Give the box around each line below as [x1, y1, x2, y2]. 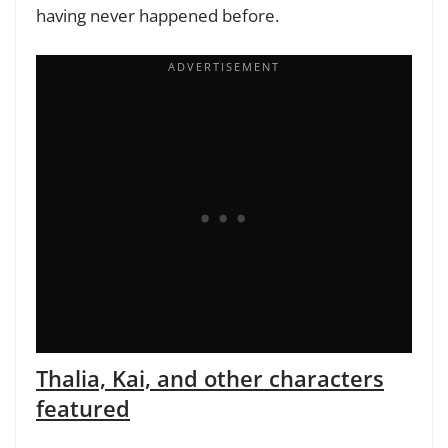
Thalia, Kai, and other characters [36, 362, 384, 393]
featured [36, 392, 130, 423]
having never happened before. [36, 4, 279, 28]
